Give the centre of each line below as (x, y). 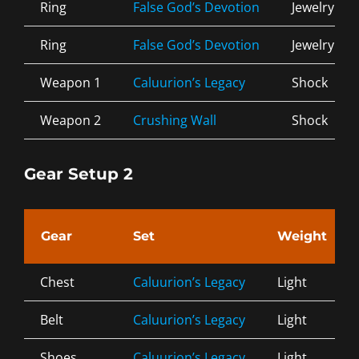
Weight (302, 236)
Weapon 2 (71, 121)
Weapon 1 (71, 83)
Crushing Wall (175, 121)
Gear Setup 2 (79, 173)
